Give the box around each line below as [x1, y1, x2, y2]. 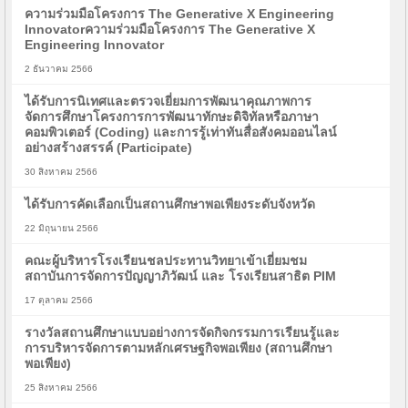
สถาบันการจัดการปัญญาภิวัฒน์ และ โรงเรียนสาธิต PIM [25, 269, 337, 283]
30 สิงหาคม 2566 [25, 167, 98, 177]
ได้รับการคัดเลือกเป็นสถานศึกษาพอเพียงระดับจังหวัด [25, 197, 316, 211]
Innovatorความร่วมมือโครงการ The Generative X [25, 22, 316, 36]
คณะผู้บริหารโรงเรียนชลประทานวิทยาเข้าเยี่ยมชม [25, 253, 308, 268]
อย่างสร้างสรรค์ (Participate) [25, 140, 193, 155]
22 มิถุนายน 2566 [25, 223, 99, 233]
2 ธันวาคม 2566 [25, 64, 94, 74]
